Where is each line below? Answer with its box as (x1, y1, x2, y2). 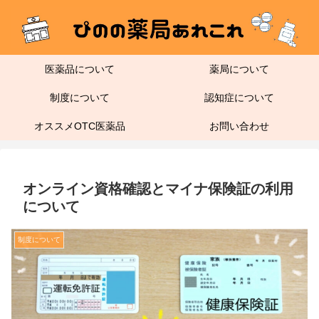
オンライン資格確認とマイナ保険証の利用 (23, 181, 293, 197)
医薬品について (45, 63, 115, 75)
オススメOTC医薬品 (34, 120, 125, 132)
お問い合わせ (209, 120, 269, 132)
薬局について (209, 63, 269, 75)
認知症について (204, 92, 274, 104)
